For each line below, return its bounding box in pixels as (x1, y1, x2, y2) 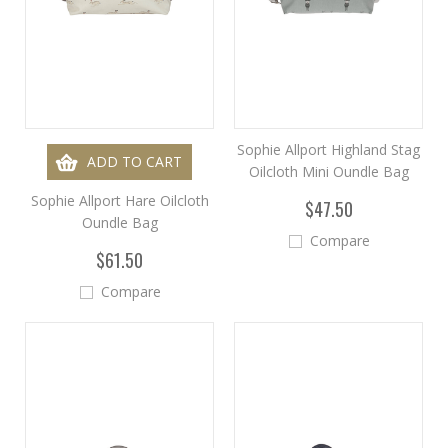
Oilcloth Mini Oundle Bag (248, 162, 409, 181)
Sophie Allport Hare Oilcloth (30, 191, 209, 210)
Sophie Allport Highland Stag (237, 140, 420, 159)
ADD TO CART (87, 152, 182, 171)
